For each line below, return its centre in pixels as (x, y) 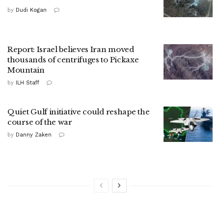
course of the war (40, 122)
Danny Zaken (34, 135)
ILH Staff (27, 83)
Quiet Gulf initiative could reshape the (79, 112)
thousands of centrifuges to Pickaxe (73, 60)
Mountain (26, 70)
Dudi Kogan (31, 10)
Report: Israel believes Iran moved (71, 50)
